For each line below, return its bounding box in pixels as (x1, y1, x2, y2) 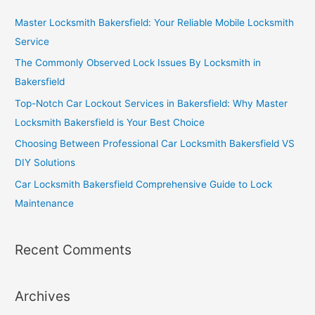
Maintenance (15, 197, 75, 209)
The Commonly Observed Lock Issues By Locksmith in (15, 57, 262, 69)
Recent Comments (15, 240, 132, 258)
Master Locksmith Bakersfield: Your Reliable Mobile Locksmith (15, 17, 295, 29)
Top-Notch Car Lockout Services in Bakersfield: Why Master (15, 97, 288, 109)
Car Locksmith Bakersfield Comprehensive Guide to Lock (15, 178, 273, 190)
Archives (15, 288, 71, 305)
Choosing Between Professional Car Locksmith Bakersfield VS (15, 138, 295, 150)
